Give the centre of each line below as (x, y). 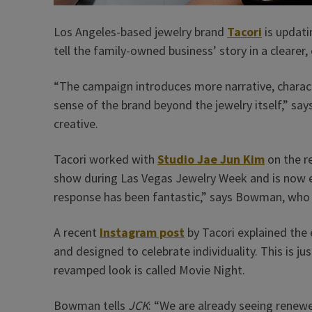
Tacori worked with (106, 159)
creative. (76, 124)
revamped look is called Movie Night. (149, 270)
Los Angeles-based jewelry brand (140, 32)
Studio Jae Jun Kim (211, 159)
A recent (77, 233)
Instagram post (142, 233)
